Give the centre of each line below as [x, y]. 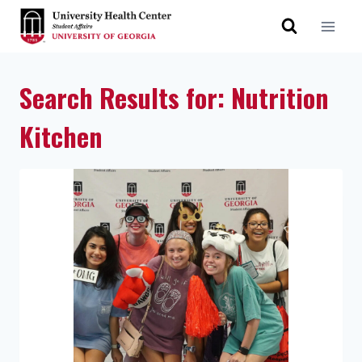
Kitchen [61, 136]
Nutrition [280, 97]
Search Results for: [125, 97]
